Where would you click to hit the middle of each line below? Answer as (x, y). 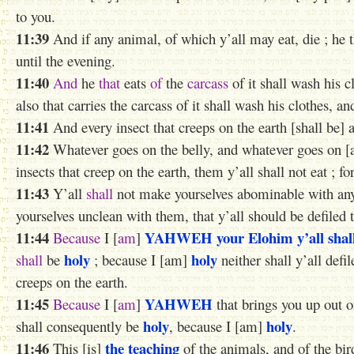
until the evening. (66, 60)
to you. (36, 16)
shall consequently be (79, 326)
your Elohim (255, 237)
